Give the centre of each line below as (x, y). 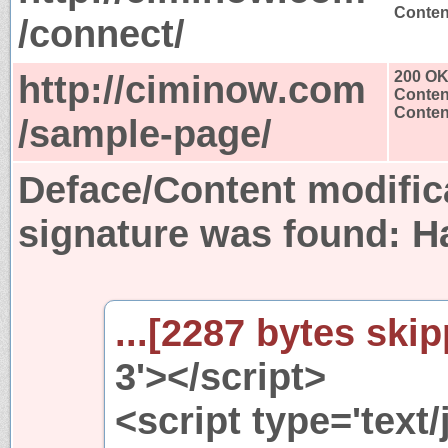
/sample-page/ (145, 133)
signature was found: (215, 233)
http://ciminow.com (192, 89)
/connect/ (101, 33)
